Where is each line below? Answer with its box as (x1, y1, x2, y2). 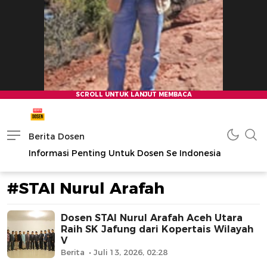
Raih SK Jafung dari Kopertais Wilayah (61, 223, 253, 235)
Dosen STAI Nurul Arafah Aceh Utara (61, 212, 243, 223)
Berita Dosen (29, 131, 85, 142)
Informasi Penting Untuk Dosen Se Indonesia (29, 148, 221, 159)
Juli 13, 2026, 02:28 (94, 247, 167, 257)
